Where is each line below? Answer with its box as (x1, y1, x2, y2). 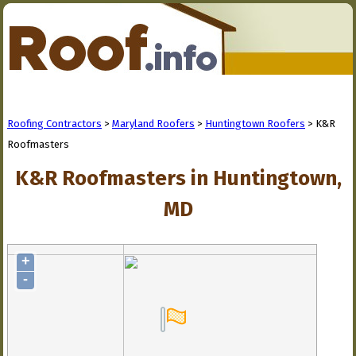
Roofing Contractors (7, 118, 102, 130)
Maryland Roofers (112, 118, 195, 130)
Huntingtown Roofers (205, 118, 305, 130)
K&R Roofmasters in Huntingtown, (15, 166, 342, 191)
